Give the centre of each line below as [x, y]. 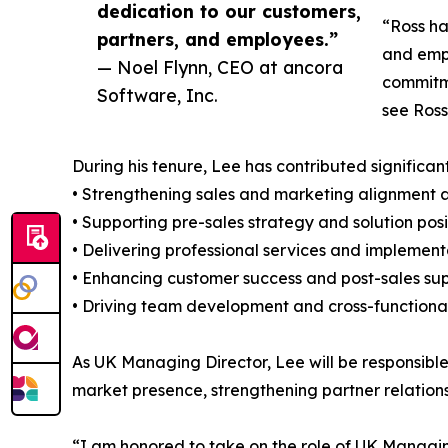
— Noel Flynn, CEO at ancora [220, 67]
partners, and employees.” [217, 39]
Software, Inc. [157, 95]
